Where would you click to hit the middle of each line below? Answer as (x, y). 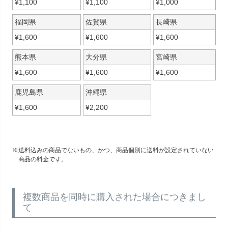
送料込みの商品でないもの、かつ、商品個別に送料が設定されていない (116, 150)
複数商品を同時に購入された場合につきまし (115, 197)
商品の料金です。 (43, 160)
